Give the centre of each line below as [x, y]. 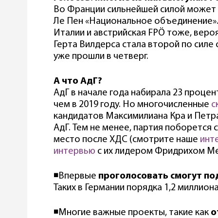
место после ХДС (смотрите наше [127, 139]
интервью [75, 151]
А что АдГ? [78, 81]
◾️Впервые [76, 176]
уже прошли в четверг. [101, 56]
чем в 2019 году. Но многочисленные [132, 104]
